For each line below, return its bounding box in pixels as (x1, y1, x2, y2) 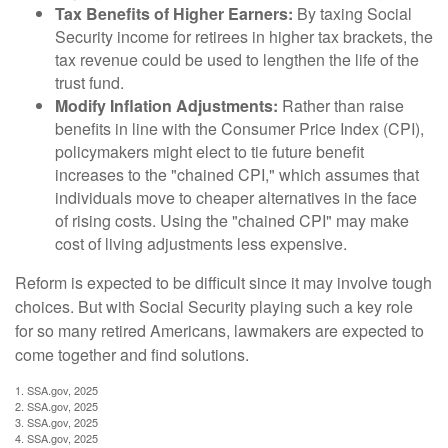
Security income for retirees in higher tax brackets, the (55, 24, 433, 48)
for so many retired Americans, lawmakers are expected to (15, 318, 424, 342)
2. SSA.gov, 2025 (15, 397, 98, 414)
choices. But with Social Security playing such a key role (15, 294, 413, 318)
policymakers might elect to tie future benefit (55, 139, 364, 163)
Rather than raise (278, 93, 404, 117)
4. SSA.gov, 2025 (15, 429, 98, 446)
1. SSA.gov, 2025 (15, 381, 98, 398)
